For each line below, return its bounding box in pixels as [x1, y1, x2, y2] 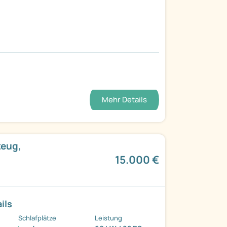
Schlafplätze [18, 213, 57, 223]
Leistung [95, 213, 123, 223]
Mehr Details [101, 94, 147, 105]
